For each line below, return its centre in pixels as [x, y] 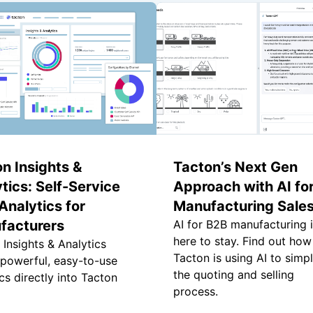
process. [196, 292]
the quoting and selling [234, 275]
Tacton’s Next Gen [235, 167]
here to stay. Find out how [242, 241]
